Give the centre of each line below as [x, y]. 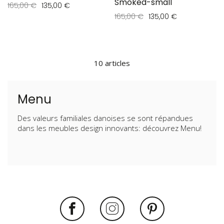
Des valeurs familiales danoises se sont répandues [105, 118]
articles [116, 63]
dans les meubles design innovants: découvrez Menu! [109, 128]
